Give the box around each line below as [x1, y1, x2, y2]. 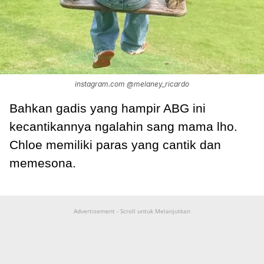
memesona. [9, 156, 76, 170]
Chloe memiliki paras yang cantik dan [9, 138, 221, 152]
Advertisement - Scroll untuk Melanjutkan [74, 207, 190, 216]
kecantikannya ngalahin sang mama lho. [9, 120, 237, 134]
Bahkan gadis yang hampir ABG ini [9, 101, 206, 115]
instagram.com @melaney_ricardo [75, 80, 189, 89]
